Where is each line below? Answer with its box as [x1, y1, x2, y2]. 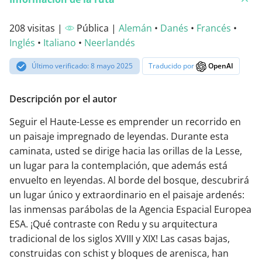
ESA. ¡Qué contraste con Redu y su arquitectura [9, 217, 218, 230]
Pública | [74, 22, 119, 35]
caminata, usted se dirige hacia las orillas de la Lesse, [9, 144, 242, 157]
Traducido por [149, 61, 196, 71]
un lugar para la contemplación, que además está [9, 158, 227, 172]
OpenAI [206, 61, 234, 71]
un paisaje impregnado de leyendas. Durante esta [9, 129, 229, 143]
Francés [196, 22, 231, 35]
